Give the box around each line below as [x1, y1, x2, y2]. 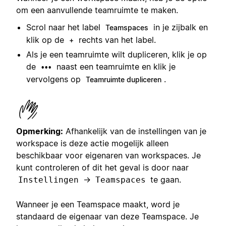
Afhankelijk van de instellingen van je [63, 126, 206, 137]
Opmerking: [16, 126, 63, 137]
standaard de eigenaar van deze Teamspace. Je [16, 211, 199, 222]
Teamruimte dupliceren [86, 75, 161, 84]
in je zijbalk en [151, 22, 208, 33]
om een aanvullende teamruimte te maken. [16, 5, 178, 15]
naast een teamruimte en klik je [54, 62, 176, 72]
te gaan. [148, 175, 181, 185]
